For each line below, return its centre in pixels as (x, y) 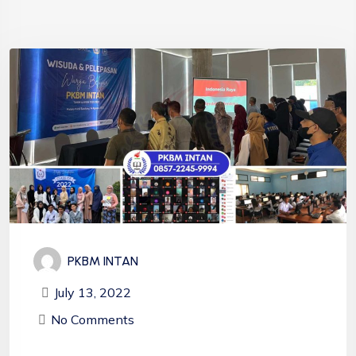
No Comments (92, 319)
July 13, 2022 (92, 292)
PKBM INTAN (103, 261)
